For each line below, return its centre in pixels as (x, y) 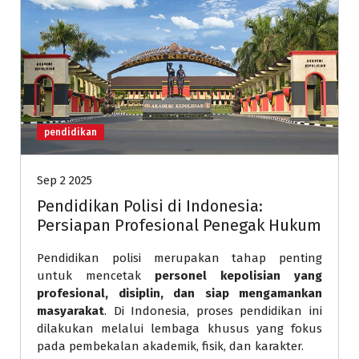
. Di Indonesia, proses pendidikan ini (213, 311)
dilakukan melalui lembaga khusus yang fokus (179, 328)
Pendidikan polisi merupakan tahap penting (179, 258)
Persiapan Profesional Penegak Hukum (179, 225)
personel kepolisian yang (238, 275)
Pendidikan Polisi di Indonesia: (150, 206)
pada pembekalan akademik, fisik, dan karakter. (170, 346)
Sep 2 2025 (65, 180)
